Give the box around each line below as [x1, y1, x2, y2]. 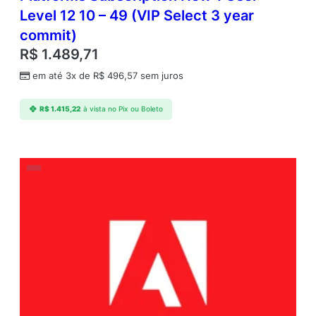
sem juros [138, 71, 183, 82]
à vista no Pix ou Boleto [83, 105, 163, 114]
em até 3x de [32, 71, 93, 82]
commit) [20, 27, 77, 44]
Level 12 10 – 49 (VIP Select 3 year [20, 7, 254, 25]
